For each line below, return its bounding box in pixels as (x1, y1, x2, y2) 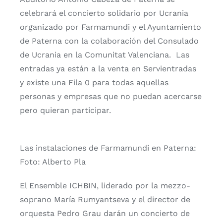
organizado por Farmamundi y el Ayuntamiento (20, 22, 201, 32)
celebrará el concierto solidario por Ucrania (20, 8, 188, 18)
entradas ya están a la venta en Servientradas (20, 63, 196, 73)
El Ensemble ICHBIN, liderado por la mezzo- (20, 180, 190, 190)
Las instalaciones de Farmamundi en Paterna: (20, 143, 196, 153)
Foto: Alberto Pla (20, 157, 86, 166)
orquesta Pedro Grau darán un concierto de (20, 208, 190, 218)
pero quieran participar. (20, 105, 111, 115)
